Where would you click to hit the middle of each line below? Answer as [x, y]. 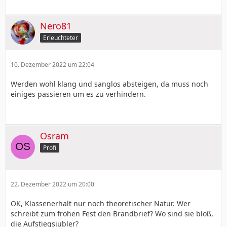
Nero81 [56, 26]
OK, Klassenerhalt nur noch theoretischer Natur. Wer [101, 203]
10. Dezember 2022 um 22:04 [52, 64]
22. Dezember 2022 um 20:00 [52, 184]
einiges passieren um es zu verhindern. [78, 94]
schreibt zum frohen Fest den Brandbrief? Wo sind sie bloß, [112, 213]
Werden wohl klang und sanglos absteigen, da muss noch [109, 84]
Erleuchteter [61, 37]
